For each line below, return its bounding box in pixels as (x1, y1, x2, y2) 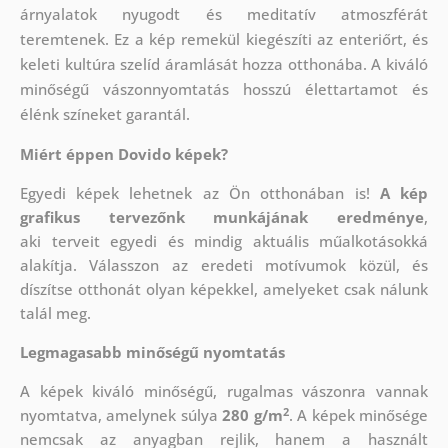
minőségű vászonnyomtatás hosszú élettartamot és (19, 79, 429, 100)
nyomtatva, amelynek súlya (19, 405, 223, 426)
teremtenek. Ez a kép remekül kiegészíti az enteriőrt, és (19, 29, 429, 50)
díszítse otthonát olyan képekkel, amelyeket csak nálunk (19, 279, 429, 300)
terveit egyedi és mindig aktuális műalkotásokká (51, 231, 429, 252)
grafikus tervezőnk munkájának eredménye (19, 207, 425, 228)
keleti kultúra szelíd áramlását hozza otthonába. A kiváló (19, 54, 429, 75)
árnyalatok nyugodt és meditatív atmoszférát (19, 4, 429, 25)
